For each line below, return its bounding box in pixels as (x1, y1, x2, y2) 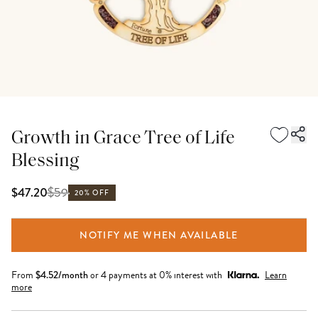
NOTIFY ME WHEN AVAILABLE (79, 228, 238, 242)
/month (58, 268, 88, 282)
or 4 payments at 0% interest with (90, 268, 222, 283)
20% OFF (75, 187, 110, 198)
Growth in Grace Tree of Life (11, 129, 235, 148)
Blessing (11, 152, 79, 171)
